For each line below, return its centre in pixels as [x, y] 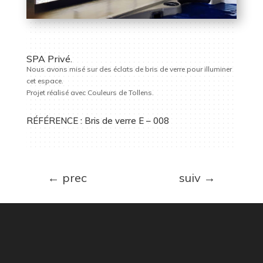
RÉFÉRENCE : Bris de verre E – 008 [99, 120]
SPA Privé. [49, 58]
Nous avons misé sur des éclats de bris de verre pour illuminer [129, 69]
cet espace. [45, 80]
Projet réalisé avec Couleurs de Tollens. [90, 92]
